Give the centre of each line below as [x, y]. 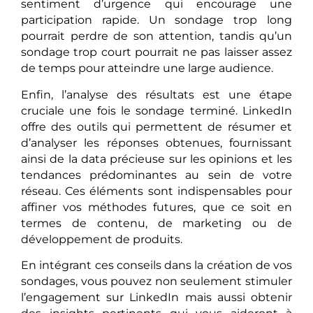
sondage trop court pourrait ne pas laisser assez [156, 52]
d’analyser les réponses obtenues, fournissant [156, 143]
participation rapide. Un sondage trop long [156, 20]
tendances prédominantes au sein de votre [156, 175]
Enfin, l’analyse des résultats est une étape [156, 94]
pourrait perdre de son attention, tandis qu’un [156, 36]
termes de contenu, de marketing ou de [156, 223]
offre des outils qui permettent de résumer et [156, 126]
